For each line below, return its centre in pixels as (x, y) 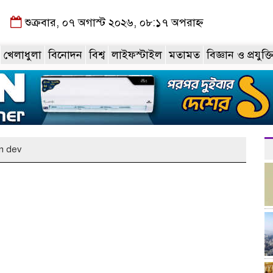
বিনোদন (65, 55)
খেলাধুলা (23, 55)
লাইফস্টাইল (137, 55)
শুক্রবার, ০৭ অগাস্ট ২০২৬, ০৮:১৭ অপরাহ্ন (112, 23)
